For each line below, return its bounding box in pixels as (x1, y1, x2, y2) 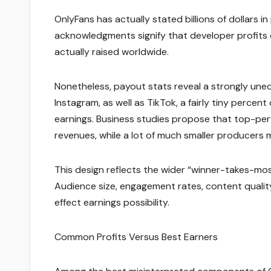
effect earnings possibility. (54, 196, 169, 209)
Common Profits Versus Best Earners (54, 230, 218, 244)
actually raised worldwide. (54, 45, 169, 59)
